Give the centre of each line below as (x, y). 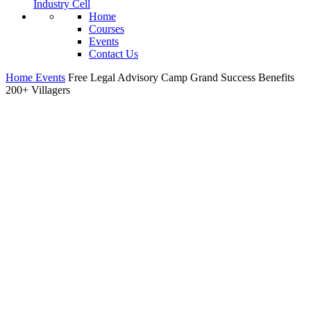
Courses (107, 29)
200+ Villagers (38, 90)
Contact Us (114, 54)
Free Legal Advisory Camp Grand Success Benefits (181, 77)
